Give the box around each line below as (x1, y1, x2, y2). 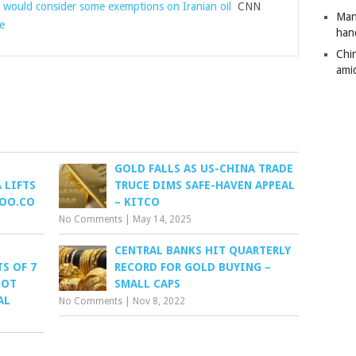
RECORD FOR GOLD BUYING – (114, 261, 272, 273)
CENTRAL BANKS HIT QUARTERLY (114, 244, 292, 257)
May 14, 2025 (133, 214, 192, 225)
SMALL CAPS (114, 277, 181, 290)
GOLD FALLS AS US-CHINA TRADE (114, 162, 294, 175)
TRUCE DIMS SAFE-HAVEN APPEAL (114, 179, 296, 192)
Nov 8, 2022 (133, 296, 186, 307)
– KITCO (114, 195, 161, 208)
